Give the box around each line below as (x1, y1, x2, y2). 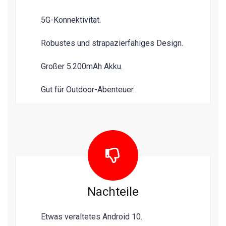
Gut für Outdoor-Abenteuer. (41, 84, 135, 94)
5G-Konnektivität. (41, 15, 101, 25)
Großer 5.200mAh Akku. (41, 61, 123, 71)
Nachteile (87, 184, 139, 199)
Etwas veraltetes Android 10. (41, 211, 142, 221)
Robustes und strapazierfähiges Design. (41, 38, 183, 48)
